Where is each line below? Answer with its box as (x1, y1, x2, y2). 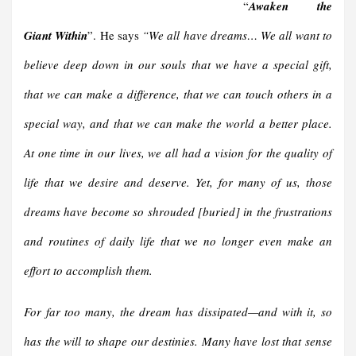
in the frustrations (239, 203, 332, 220)
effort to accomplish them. (24, 262, 153, 279)
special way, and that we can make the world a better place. (24, 115, 332, 132)
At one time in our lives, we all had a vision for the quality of (24, 145, 332, 161)
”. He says (87, 27, 143, 44)
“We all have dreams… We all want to (142, 27, 333, 44)
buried (202, 203, 235, 220)
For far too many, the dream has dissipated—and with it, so (24, 304, 332, 320)
